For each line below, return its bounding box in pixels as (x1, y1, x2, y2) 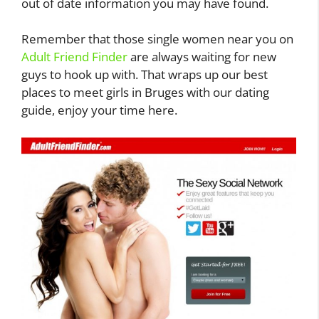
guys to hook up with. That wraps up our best (21, 66, 268, 83)
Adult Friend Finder (21, 48, 127, 66)
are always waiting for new (127, 48, 276, 66)
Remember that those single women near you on (21, 31, 293, 48)
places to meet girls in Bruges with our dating (21, 84, 269, 101)
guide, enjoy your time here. (21, 102, 177, 119)
